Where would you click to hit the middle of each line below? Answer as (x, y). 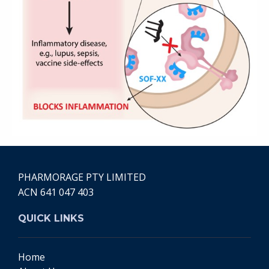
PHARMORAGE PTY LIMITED (82, 177)
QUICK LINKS (51, 218)
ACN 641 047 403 (56, 192)
